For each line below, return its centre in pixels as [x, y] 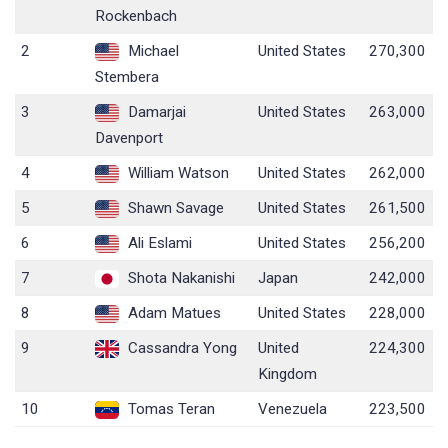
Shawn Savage [174, 208]
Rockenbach [136, 16]
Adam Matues [173, 313]
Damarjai [155, 112]
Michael [152, 51]
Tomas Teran [170, 409]
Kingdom [288, 374]
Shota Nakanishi [180, 278]
